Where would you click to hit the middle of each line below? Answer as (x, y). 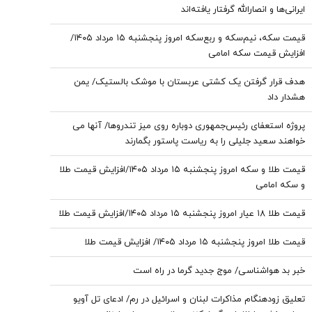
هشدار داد (286, 97)
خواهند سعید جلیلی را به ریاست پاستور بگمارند (215, 141)
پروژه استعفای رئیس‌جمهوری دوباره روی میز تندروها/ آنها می (189, 126)
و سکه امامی (280, 185)
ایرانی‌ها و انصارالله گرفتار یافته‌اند (243, 10)
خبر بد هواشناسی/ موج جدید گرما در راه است (219, 271)
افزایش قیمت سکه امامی (257, 54)
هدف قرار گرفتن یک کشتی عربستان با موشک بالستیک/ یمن (189, 82)
